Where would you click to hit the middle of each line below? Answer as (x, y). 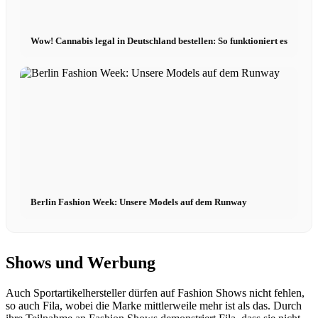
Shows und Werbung (81, 262)
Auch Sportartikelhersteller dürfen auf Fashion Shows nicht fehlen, (155, 292)
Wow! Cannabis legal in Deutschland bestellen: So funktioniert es (159, 41)
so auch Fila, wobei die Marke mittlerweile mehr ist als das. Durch (154, 305)
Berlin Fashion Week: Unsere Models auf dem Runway (138, 202)
